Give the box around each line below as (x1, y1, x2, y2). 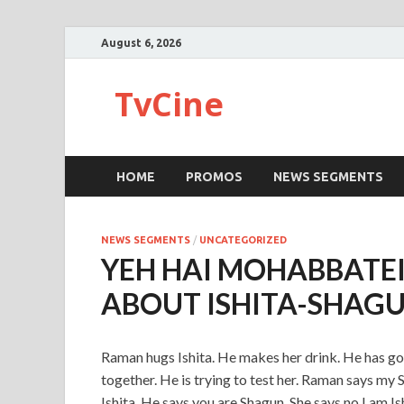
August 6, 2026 (101, 36, 181, 49)
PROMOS (186, 169, 243, 184)
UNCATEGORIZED (199, 234, 287, 245)
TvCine (115, 82, 224, 126)
